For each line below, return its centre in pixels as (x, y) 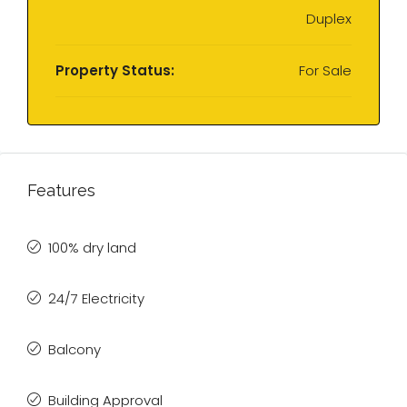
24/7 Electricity (96, 298)
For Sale (325, 70)
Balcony (74, 349)
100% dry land (92, 248)
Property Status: (115, 70)
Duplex (329, 19)
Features (61, 190)
